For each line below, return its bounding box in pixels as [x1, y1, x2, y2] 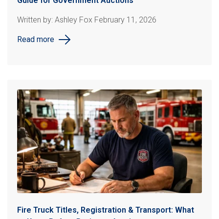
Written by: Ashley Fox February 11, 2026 [17, 15, 156, 24]
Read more [17, 34, 54, 44]
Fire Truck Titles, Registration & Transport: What [17, 205, 194, 215]
